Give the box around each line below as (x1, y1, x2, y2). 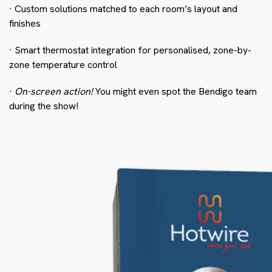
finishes (9, 16, 41, 30)
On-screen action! (15, 84, 93, 98)
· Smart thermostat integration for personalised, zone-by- (9, 43, 251, 56)
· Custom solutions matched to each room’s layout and (9, 2, 237, 15)
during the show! (9, 99, 78, 112)
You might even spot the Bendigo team (93, 84, 257, 98)
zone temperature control (9, 58, 117, 71)
